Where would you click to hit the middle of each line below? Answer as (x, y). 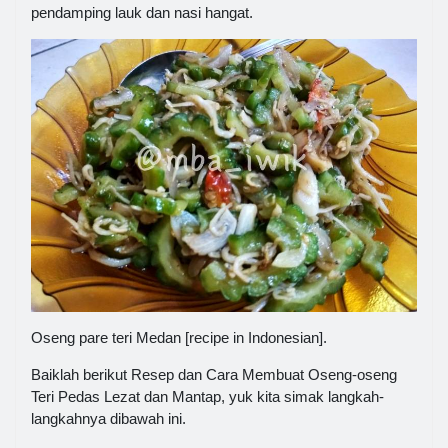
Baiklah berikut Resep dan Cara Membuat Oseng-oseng (214, 375)
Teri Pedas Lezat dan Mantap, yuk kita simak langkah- (207, 397)
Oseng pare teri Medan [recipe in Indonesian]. (179, 338)
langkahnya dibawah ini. (108, 419)
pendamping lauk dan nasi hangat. (142, 12)
